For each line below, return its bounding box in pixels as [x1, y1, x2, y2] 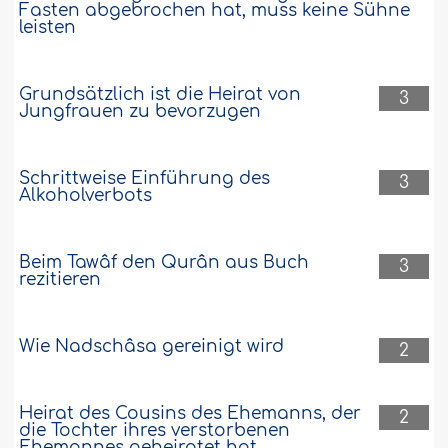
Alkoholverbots [19, 185, 153, 205]
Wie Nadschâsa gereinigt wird [19, 336, 285, 356]
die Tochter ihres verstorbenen [19, 420, 291, 440]
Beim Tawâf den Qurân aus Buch [19, 252, 310, 272]
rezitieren [19, 269, 102, 289]
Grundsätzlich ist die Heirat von [19, 84, 302, 104]
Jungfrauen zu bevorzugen [19, 101, 262, 121]
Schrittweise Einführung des [19, 168, 271, 188]
